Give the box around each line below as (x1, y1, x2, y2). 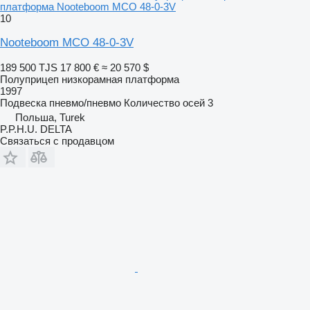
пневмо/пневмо (49, 96, 121, 109)
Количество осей (124, 96, 205, 109)
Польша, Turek (15, 111, 85, 123)
